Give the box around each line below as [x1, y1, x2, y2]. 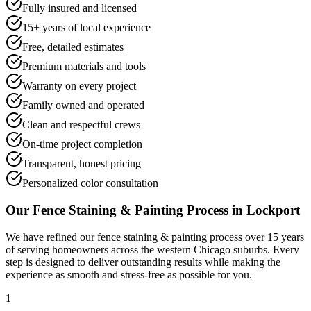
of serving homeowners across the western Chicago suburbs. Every [6, 243, 299, 255]
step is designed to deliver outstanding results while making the [6, 255, 280, 268]
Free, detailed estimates [22, 41, 124, 53]
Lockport [246, 203, 300, 218]
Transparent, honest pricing [22, 158, 141, 170]
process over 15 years [207, 230, 304, 243]
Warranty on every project [22, 80, 136, 92]
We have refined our [6, 230, 97, 243]
